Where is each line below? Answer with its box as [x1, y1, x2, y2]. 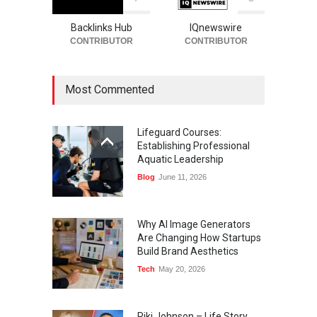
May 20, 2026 [158, 265, 205, 274]
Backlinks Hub [70, 22, 132, 34]
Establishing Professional [137, 140, 250, 152]
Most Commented [65, 83, 154, 97]
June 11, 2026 [158, 173, 207, 182]
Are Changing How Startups [137, 232, 261, 244]
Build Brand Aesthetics [137, 246, 238, 258]
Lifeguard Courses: [137, 127, 221, 139]
